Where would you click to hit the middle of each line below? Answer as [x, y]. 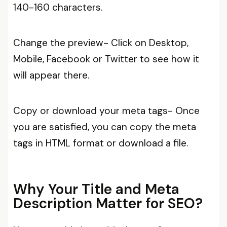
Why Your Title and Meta [96, 189]
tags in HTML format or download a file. [102, 143]
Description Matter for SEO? [108, 203]
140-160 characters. [58, 7]
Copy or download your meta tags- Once [106, 111]
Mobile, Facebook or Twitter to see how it [106, 59]
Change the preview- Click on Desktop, [101, 43]
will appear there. [51, 75]
